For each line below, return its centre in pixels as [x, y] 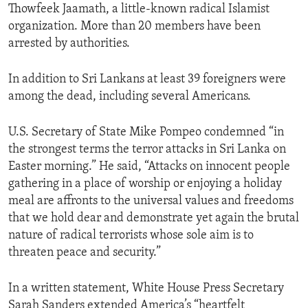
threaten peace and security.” [85, 253]
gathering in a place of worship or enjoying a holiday [145, 184]
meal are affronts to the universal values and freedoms [151, 201]
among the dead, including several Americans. [130, 97]
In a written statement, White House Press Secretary [146, 289]
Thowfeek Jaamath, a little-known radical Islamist [139, 10]
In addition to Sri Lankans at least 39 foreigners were [147, 80]
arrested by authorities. [69, 44]
